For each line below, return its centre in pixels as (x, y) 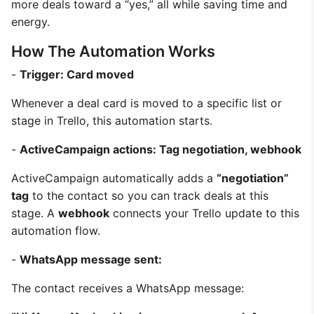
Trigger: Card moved (77, 74)
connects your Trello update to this (204, 213)
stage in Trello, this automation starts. (112, 121)
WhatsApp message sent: (91, 259)
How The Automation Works (113, 51)
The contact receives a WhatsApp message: (128, 288)
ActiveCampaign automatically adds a (114, 178)
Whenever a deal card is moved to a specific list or (146, 103)
